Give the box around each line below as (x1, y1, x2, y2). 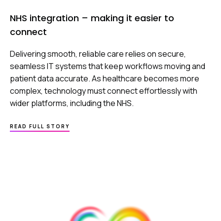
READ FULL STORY (10, 123, 70, 130)
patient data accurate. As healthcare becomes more (10, 73, 199, 84)
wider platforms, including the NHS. (10, 98, 134, 109)
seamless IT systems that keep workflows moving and (10, 61, 205, 72)
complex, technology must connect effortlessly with (10, 85, 197, 97)
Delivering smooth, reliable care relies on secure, (10, 48, 186, 60)
